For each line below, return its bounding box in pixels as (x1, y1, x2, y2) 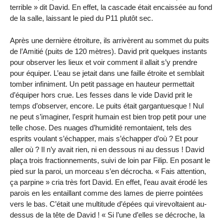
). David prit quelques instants (111, 47, 207, 56)
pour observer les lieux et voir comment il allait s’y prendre (10, 58, 197, 67)
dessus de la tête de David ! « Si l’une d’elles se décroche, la (10, 211, 205, 220)
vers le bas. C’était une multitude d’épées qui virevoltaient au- (10, 200, 207, 209)
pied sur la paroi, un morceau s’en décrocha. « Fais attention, (10, 167, 206, 176)
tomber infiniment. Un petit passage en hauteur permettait (10, 80, 194, 89)
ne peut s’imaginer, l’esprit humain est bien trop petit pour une (10, 112, 206, 121)
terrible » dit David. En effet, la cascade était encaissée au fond (10, 3, 212, 12)
